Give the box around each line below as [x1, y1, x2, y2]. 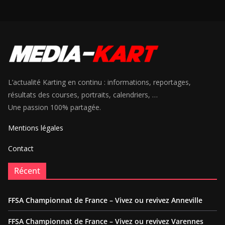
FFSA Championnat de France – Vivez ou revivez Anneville [8, 195, 202, 205]
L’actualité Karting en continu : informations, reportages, [8, 77, 191, 87]
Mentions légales [8, 123, 63, 133]
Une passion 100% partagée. [8, 102, 101, 113]
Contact [8, 144, 34, 154]
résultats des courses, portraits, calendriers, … [8, 90, 158, 100]
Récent [14, 165, 40, 177]
